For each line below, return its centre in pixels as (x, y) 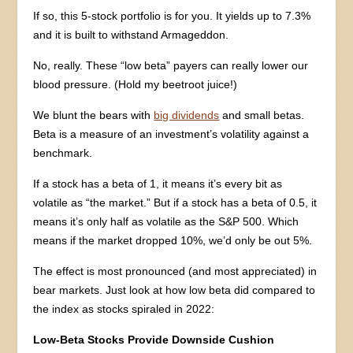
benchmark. (63, 152)
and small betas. (262, 115)
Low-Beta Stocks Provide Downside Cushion (154, 339)
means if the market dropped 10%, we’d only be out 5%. (173, 240)
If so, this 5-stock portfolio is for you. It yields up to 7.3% (172, 15)
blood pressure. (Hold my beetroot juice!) (136, 84)
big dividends (187, 115)
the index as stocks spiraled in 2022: (124, 308)
